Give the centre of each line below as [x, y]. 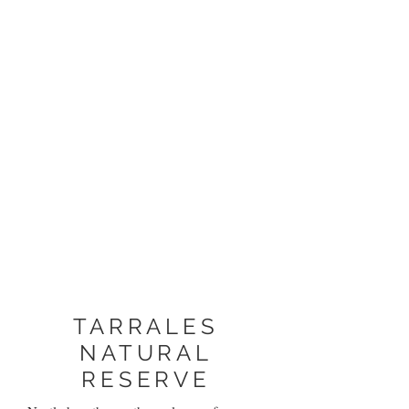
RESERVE [146, 379]
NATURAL [146, 352]
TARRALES [146, 326]
